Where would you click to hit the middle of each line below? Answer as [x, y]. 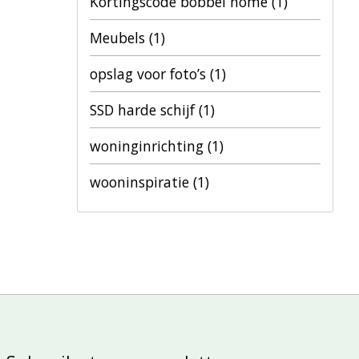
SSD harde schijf [144, 110]
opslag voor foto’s [150, 74]
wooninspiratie [141, 182]
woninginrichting [149, 146]
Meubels [119, 38]
